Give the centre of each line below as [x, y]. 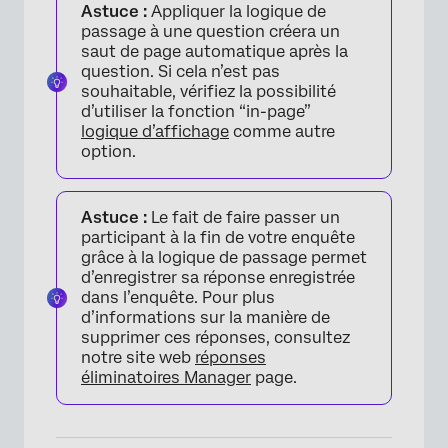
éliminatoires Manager [166, 377]
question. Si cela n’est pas [180, 71]
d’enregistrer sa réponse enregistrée [218, 277]
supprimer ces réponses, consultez [215, 337]
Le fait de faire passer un [245, 217]
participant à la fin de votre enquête [218, 237]
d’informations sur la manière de [205, 317]
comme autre [282, 131]
